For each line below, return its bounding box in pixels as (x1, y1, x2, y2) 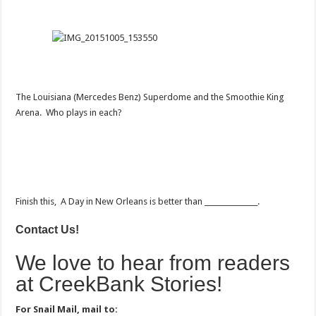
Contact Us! (16, 222, 80, 236)
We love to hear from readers (16, 250, 291, 274)
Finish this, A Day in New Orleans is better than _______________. (16, 195, 260, 207)
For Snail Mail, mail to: (16, 303, 119, 315)
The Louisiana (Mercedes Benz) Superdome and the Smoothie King (16, 91, 285, 102)
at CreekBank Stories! (16, 272, 223, 296)
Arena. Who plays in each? (16, 107, 123, 118)
